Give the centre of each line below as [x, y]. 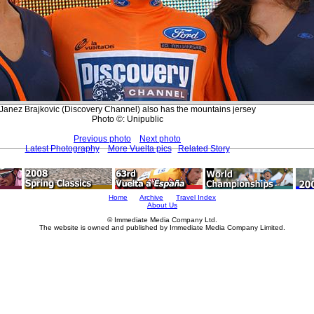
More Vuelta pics [139, 148]
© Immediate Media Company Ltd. [162, 220]
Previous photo [102, 138]
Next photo [160, 138]
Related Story [204, 148]
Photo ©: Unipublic [127, 119]
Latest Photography [62, 148]
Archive [151, 197]
